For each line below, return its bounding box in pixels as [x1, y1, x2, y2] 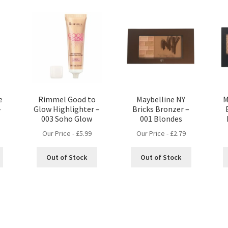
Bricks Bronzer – [132, 103, 190, 114]
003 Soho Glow [41, 113, 93, 124]
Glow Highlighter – [34, 103, 100, 114]
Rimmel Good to [38, 94, 96, 104]
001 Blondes [139, 113, 182, 124]
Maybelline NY [136, 94, 186, 104]
